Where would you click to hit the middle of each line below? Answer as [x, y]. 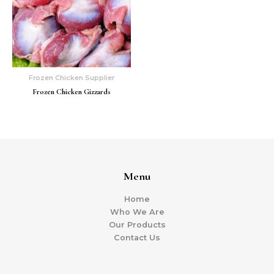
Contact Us [137, 238]
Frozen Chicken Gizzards [72, 92]
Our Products [137, 225]
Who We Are [137, 212]
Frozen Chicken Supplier [72, 77]
